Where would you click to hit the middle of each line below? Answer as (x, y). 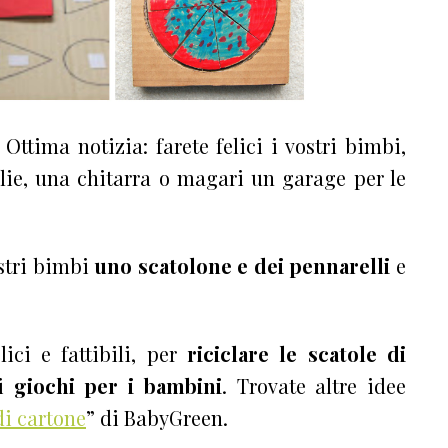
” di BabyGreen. (157, 417)
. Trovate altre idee (313, 385)
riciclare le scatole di (296, 353)
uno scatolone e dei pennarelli (242, 265)
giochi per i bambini (117, 385)
